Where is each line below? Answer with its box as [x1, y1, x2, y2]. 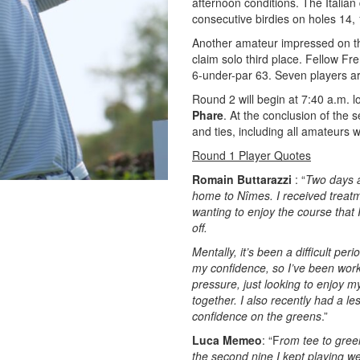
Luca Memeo [192, 332, 262, 348]
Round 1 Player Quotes [192, 147, 311, 163]
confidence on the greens [192, 308, 321, 324]
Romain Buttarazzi [192, 171, 292, 187]
